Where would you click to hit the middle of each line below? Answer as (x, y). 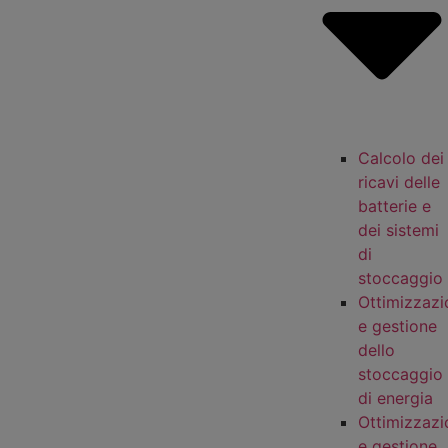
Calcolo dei (401, 157)
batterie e (394, 205)
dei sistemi (398, 229)
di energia (395, 397)
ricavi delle (399, 181)
